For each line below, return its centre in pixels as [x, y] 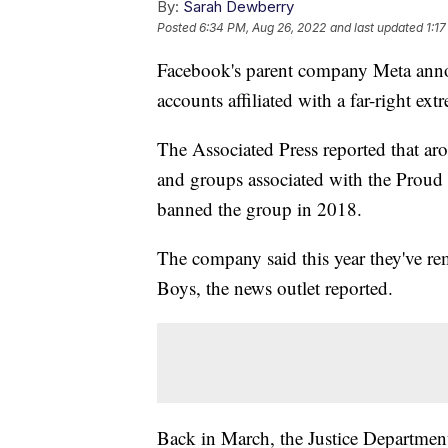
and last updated [376, 28]
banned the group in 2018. [259, 209]
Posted [178, 28]
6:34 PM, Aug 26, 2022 [262, 28]
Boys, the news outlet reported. [275, 288]
